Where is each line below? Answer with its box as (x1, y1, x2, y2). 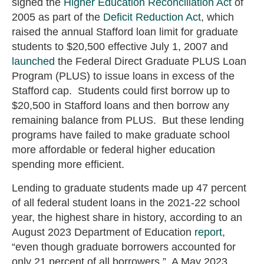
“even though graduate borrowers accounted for (12, 241, 236, 253)
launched (12, 55, 55, 68)
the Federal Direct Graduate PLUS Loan (55, 55, 246, 68)
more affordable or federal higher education (12, 144, 215, 156)
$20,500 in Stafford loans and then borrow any (12, 100, 229, 112)
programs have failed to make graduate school (12, 129, 230, 141)
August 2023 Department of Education (12, 226, 194, 239)
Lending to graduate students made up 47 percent (12, 182, 246, 194)
